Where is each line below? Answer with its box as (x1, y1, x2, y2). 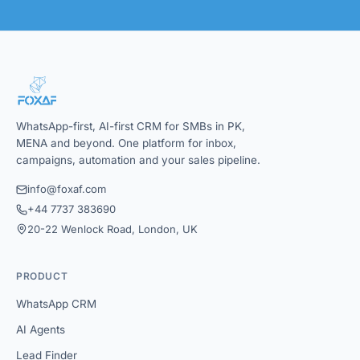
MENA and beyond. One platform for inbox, (16, 137, 236, 149)
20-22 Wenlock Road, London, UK (27, 223, 198, 235)
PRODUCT (16, 270, 68, 282)
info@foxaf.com (27, 182, 106, 195)
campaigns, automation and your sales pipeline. (16, 153, 260, 166)
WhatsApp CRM (16, 297, 96, 310)
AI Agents (16, 323, 65, 336)
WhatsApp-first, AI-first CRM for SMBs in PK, (16, 120, 245, 133)
